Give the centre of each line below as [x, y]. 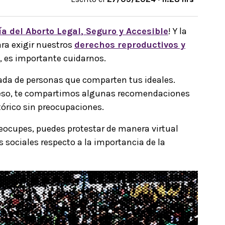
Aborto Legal [53, 31]
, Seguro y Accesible [125, 31]
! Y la [178, 31]
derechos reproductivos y [130, 44]
